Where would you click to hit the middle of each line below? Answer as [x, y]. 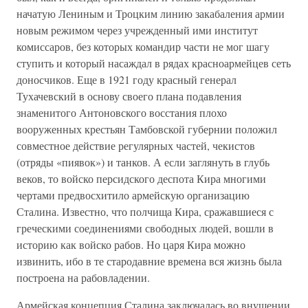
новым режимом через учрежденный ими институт [137, 30]
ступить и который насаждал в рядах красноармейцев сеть [154, 63]
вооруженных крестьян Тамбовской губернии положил [147, 129]
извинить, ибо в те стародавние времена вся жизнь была [149, 261]
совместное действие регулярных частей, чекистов [136, 145]
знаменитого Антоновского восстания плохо [122, 112]
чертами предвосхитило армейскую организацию [133, 195]
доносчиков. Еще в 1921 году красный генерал [126, 79]
